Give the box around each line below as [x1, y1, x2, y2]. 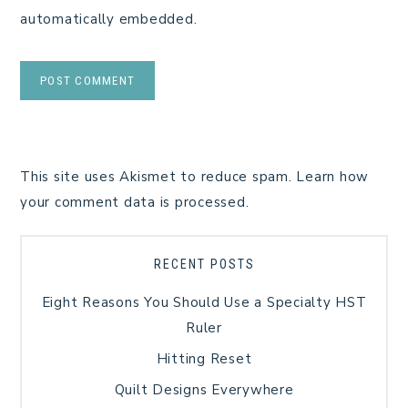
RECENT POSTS [153, 256, 255, 271]
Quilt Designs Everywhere [114, 380, 294, 399]
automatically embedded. [20, 9, 198, 28]
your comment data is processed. [20, 192, 250, 211]
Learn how [296, 167, 369, 186]
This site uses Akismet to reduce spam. [20, 167, 297, 186]
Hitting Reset [156, 349, 252, 368]
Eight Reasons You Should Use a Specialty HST [41, 292, 367, 311]
